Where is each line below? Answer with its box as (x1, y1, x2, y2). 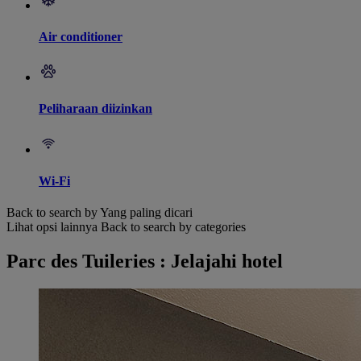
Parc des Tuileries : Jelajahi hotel (6, 251, 283, 272)
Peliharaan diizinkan (39, 102, 152, 116)
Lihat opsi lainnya (6, 220, 98, 234)
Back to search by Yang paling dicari (6, 205, 193, 220)
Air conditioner (39, 29, 122, 44)
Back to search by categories (101, 220, 246, 234)
